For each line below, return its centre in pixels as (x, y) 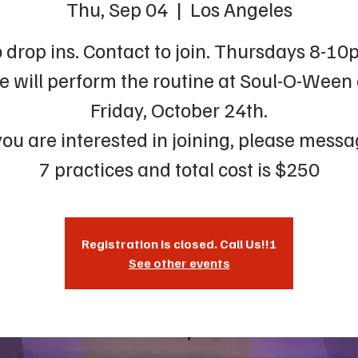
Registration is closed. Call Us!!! (179, 244)
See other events (179, 263)
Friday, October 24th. (179, 109)
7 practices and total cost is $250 (179, 169)
